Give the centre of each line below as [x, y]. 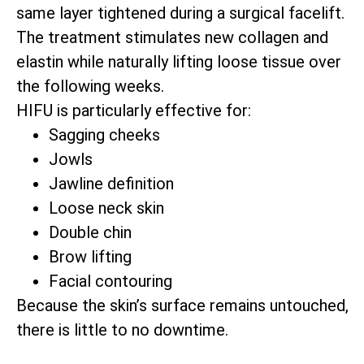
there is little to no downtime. [122, 330]
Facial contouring [110, 281]
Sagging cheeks [104, 135]
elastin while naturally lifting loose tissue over [179, 62]
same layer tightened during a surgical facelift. [180, 13]
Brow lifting [90, 257]
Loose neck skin [106, 208]
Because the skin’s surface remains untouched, [182, 305]
